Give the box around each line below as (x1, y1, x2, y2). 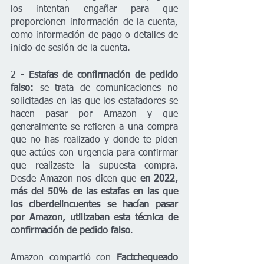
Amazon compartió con (11, 253, 117, 263)
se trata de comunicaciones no (39, 83, 179, 93)
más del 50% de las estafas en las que (11, 187, 178, 197)
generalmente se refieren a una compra (11, 122, 178, 132)
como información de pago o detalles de (11, 30, 178, 40)
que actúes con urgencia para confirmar (11, 148, 178, 158)
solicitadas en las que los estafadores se (11, 96, 178, 106)
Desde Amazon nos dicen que (11, 174, 140, 184)
